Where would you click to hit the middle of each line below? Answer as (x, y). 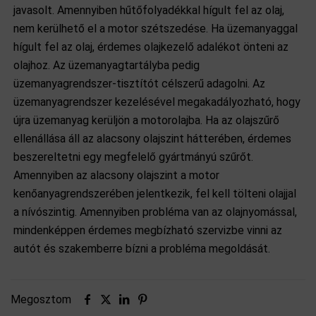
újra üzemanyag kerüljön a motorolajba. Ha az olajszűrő (147, 120)
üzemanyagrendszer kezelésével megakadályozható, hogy (157, 102)
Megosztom (41, 299)
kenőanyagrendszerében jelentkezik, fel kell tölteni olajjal (155, 194)
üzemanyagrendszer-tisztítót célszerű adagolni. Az (140, 84)
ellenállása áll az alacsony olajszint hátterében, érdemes (153, 139)
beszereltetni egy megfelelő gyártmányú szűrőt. (134, 157)
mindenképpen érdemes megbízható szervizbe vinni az (148, 230)
